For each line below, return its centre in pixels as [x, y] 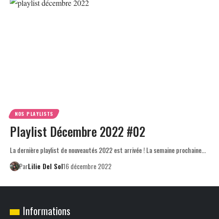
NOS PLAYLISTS [34, 114]
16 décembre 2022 [87, 166]
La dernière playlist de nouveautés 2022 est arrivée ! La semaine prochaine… [108, 150]
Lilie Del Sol [45, 166]
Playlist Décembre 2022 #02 [77, 131]
